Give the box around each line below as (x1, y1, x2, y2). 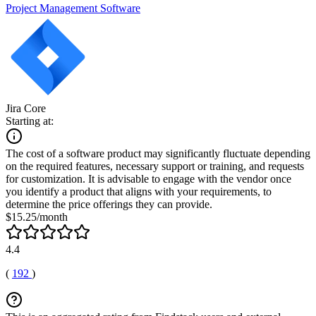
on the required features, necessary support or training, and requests (6, 159, 304, 172)
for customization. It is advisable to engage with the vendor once (6, 172, 291, 185)
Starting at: (6, 114, 54, 127)
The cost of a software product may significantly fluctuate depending (6, 147, 310, 159)
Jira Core (6, 102, 46, 114)
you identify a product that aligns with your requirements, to (6, 185, 272, 197)
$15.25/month (6, 210, 68, 223)
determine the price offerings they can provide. (6, 197, 212, 210)
